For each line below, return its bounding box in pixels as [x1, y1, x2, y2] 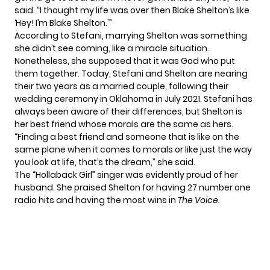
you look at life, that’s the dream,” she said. [14, 156, 195, 169]
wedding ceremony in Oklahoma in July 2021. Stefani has [14, 93, 253, 105]
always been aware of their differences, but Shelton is [14, 105, 242, 118]
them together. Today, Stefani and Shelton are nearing [14, 67, 248, 80]
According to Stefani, [14, 30, 105, 42]
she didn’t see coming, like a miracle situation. [14, 42, 209, 55]
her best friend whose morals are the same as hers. [14, 118, 233, 131]
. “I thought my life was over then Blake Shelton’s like [33, 4, 250, 17]
